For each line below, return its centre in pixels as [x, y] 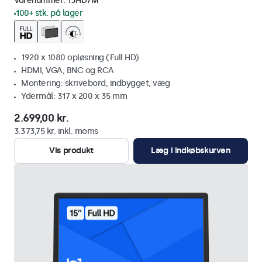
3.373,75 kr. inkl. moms [56, 131]
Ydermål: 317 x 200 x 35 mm [74, 96]
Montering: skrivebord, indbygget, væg [96, 83]
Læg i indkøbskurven [191, 151]
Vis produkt [71, 151]
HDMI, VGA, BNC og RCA [68, 70]
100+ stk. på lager [49, 13]
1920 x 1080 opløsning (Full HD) [80, 58]
